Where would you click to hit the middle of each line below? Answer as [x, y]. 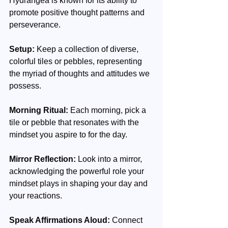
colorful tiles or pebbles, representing [77, 61]
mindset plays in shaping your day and [79, 183]
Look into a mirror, [110, 159]
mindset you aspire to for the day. [68, 135]
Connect [128, 220]
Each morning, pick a [108, 110]
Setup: [22, 49]
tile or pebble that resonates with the [75, 122]
